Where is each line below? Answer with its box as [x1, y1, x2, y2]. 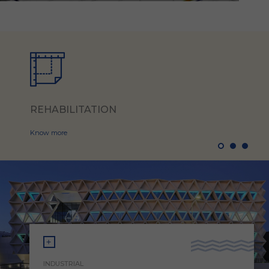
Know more [30, 128, 67, 137]
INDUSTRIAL [43, 259, 84, 268]
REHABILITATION [30, 104, 116, 115]
